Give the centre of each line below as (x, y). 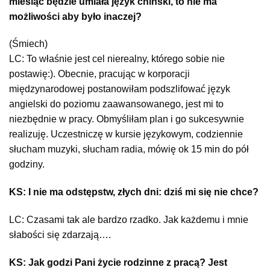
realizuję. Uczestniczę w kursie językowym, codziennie (126, 134)
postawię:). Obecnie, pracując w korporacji (99, 74)
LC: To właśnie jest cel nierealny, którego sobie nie (117, 59)
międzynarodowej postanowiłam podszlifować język (120, 89)
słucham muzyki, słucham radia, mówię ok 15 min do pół (129, 149)
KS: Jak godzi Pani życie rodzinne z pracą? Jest (118, 262)
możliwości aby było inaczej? (75, 16)
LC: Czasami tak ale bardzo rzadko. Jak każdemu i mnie (129, 219)
